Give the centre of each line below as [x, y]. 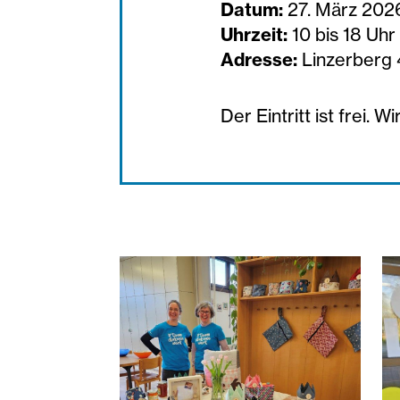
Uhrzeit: [257, 34]
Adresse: [259, 59]
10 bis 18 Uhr [344, 34]
